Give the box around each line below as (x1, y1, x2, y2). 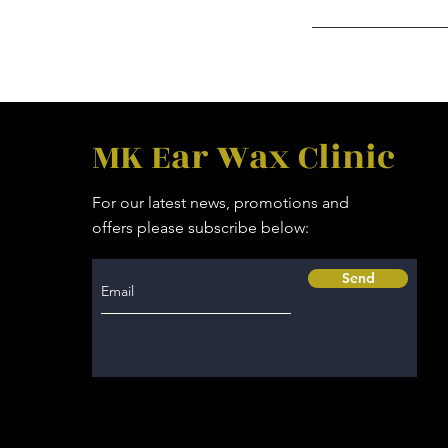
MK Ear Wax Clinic (92, 132, 396, 183)
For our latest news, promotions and (92, 193, 350, 212)
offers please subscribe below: (92, 218, 310, 237)
